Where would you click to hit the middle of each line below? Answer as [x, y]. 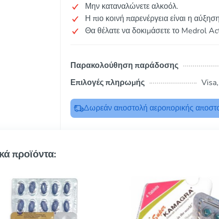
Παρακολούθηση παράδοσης [124, 66]
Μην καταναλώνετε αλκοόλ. [132, 6]
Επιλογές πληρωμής [108, 83]
